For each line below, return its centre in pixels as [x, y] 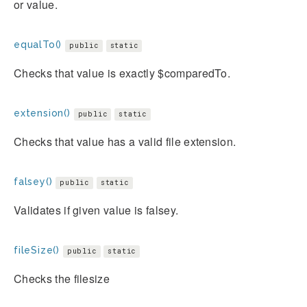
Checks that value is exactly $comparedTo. [122, 73]
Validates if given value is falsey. [96, 210]
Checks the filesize [62, 278]
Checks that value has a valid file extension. [125, 141]
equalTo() [38, 44]
